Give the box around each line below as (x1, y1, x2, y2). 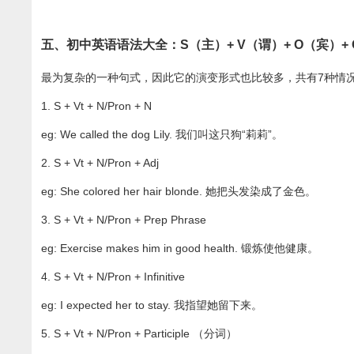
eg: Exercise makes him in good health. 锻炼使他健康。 (41, 242, 319, 255)
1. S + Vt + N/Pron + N (41, 100, 153, 113)
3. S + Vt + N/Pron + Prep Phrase (41, 213, 207, 227)
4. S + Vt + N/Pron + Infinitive (41, 270, 186, 284)
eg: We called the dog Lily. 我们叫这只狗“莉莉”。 (41, 128, 284, 141)
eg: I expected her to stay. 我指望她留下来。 (41, 299, 263, 312)
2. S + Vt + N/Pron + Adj (41, 156, 160, 170)
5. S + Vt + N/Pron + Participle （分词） (41, 327, 238, 341)
